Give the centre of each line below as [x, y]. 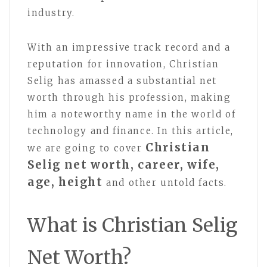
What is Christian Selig [133, 225]
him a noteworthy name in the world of [132, 114]
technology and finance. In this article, [131, 131]
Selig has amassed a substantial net [122, 81]
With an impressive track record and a [129, 47]
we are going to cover [87, 148]
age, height [65, 182]
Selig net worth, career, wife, [124, 165]
